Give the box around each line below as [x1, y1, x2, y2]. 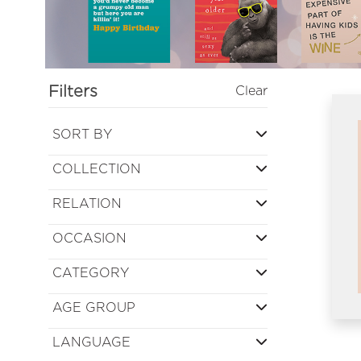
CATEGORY [52, 264, 129, 280]
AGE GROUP [52, 299, 135, 315]
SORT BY [52, 126, 112, 142]
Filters [48, 81, 98, 101]
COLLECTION [52, 160, 141, 176]
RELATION [52, 195, 122, 211]
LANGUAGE [52, 334, 131, 350]
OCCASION [52, 230, 127, 246]
